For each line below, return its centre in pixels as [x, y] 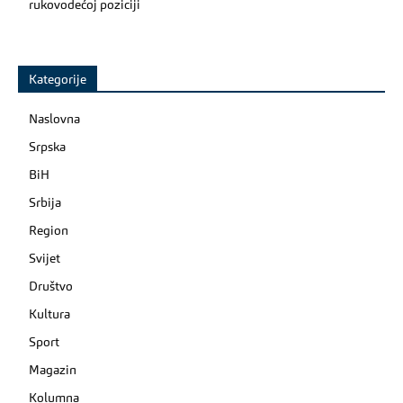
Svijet [45, 259]
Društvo [51, 287]
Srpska [47, 147]
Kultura [49, 314]
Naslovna [54, 119]
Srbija [45, 203]
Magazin [53, 370]
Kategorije [58, 80]
